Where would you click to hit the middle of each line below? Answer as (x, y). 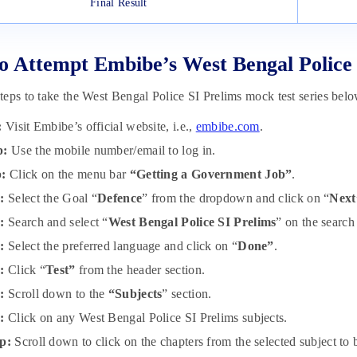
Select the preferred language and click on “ (123, 246)
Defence (120, 198)
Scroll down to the (58, 294)
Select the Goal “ (51, 198)
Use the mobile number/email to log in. (112, 151)
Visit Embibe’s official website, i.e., (99, 127)
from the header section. (140, 270)
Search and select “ (56, 222)
